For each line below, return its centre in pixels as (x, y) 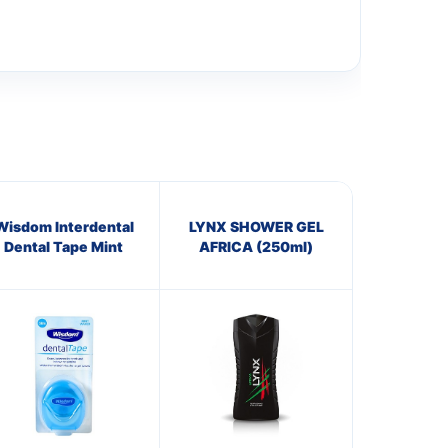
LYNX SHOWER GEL (256, 226)
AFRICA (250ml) (256, 246)
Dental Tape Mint (63, 246)
